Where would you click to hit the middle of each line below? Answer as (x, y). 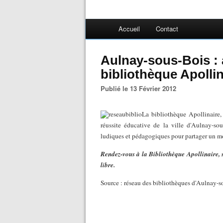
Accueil (129, 29)
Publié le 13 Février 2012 (141, 88)
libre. (108, 165)
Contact (167, 29)
